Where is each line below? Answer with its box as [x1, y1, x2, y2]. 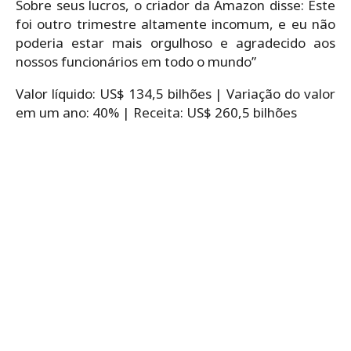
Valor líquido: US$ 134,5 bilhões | [16, 84, 227, 103]
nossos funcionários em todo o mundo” [16, 52, 256, 71]
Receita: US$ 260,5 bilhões [133, 103, 297, 121]
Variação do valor [226, 84, 335, 103]
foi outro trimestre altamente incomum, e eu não [16, 14, 335, 33]
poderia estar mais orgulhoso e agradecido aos [16, 33, 335, 52]
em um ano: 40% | [16, 103, 133, 121]
